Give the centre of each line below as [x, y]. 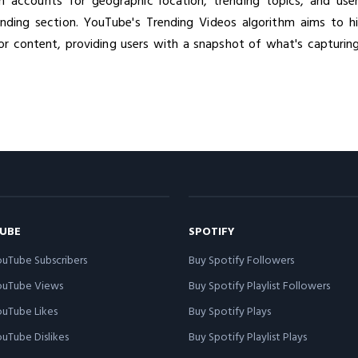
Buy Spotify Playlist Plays [248, 336]
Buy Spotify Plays [230, 310]
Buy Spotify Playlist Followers [259, 285]
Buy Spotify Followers [241, 259]
